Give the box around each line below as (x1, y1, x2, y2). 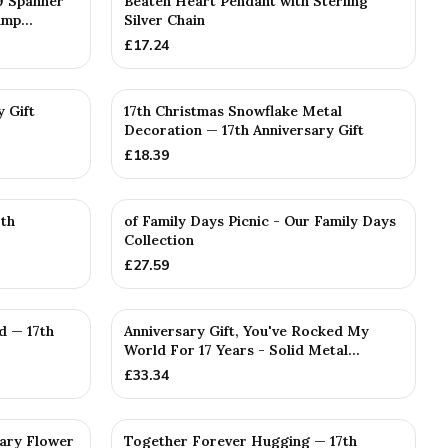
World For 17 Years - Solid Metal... (124, 341, 360, 359)
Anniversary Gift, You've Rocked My (124, 322, 369, 340)
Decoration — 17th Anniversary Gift (124, 121, 364, 139)
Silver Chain (124, 11, 205, 29)
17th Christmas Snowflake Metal (124, 102, 342, 120)
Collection (124, 231, 194, 249)
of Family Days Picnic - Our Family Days (124, 212, 396, 230)
